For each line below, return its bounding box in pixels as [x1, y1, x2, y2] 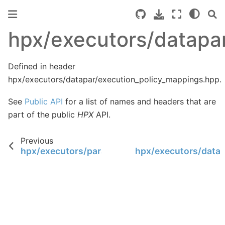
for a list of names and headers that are [63, 96, 216, 107]
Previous [20, 135, 53, 146]
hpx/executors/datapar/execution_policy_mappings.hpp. [8, 74, 221, 84]
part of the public [8, 109, 77, 120]
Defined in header [8, 61, 75, 71]
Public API [25, 96, 63, 107]
